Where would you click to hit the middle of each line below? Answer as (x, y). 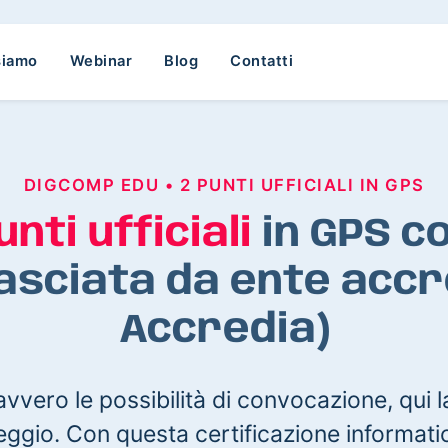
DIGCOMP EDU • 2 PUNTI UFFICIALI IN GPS (224, 184)
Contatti (261, 61)
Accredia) (224, 330)
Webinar (100, 61)
